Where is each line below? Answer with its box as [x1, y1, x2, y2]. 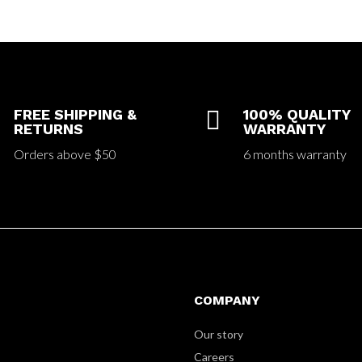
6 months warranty [242, 145, 347, 162]
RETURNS [14, 120, 84, 137]
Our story [194, 326, 244, 341]
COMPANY [194, 292, 261, 308]
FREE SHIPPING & [14, 105, 137, 123]
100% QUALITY [242, 105, 350, 123]
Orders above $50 [14, 145, 117, 162]
